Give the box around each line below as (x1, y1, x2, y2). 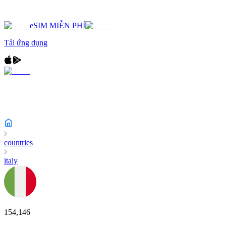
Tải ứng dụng (4, 38, 47, 47)
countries (4, 138, 33, 147)
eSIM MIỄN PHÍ (30, 21, 85, 30)
